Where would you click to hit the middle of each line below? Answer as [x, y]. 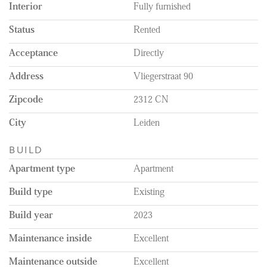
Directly [149, 52]
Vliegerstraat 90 [163, 75]
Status [22, 29]
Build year [31, 215]
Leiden [147, 122]
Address [26, 75]
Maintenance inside [50, 238]
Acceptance [33, 52]
